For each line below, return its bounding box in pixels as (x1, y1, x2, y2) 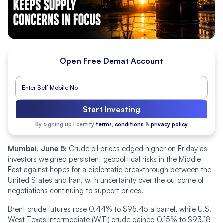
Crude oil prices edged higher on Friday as (67, 143, 207, 153)
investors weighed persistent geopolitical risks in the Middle (8, 154, 201, 164)
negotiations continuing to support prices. (8, 185, 143, 195)
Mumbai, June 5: (8, 143, 67, 153)
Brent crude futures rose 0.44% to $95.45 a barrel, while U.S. (8, 204, 211, 214)
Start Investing (83, 104, 140, 114)
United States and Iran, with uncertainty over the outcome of (8, 175, 204, 185)
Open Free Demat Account (60, 55, 163, 66)
